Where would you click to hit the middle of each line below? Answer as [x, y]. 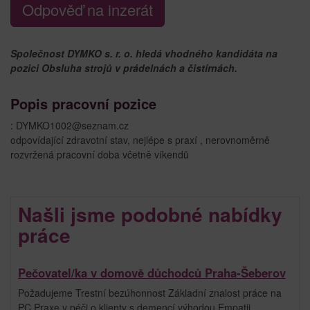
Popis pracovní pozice [83, 103]
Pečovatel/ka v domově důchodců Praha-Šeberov [152, 272]
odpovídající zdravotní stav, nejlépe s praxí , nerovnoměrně [140, 139]
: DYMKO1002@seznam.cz [70, 125]
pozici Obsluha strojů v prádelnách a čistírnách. [124, 67]
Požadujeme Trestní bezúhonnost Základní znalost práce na [150, 292]
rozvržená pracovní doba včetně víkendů [100, 154]
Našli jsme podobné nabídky [150, 214]
